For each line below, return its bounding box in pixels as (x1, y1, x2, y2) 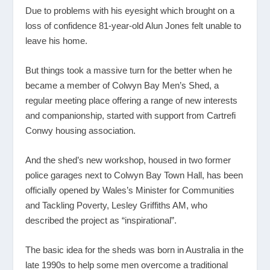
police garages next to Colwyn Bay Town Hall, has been (25, 170, 243, 181)
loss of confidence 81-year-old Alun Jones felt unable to (25, 20, 242, 31)
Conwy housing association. (25, 125, 136, 136)
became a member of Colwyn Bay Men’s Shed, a (25, 80, 219, 91)
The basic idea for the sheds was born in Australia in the (25, 245, 244, 256)
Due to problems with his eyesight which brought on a (25, 5, 235, 16)
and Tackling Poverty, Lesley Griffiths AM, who (25, 200, 208, 211)
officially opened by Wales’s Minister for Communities (25, 185, 235, 196)
